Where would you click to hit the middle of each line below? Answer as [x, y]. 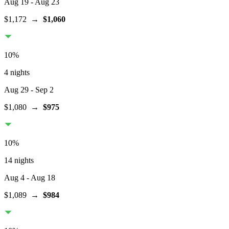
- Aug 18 [40, 178]
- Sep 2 [41, 90]
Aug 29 [16, 90]
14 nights [19, 161]
